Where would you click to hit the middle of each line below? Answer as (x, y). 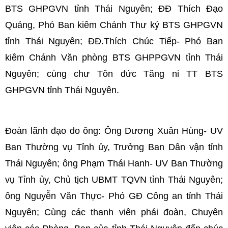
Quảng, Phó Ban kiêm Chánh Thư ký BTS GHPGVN (114, 25)
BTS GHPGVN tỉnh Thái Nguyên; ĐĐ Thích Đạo (114, 9)
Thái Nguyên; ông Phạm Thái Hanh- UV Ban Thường (114, 163)
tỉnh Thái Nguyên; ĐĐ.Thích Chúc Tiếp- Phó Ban (114, 41)
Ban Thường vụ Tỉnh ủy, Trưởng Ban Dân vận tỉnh (114, 147)
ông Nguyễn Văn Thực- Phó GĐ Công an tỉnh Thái (114, 196)
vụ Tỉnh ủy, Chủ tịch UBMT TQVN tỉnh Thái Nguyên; (114, 180)
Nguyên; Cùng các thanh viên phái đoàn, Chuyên (114, 212)
